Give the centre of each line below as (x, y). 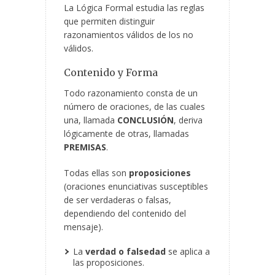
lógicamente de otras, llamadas (126, 134)
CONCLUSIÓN (145, 120)
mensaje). (83, 227)
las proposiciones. (109, 263)
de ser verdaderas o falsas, (118, 200)
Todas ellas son (96, 173)
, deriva (188, 120)
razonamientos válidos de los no (129, 35)
